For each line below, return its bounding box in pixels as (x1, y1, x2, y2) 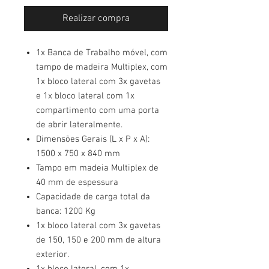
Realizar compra (62, 13, 130, 25)
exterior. (36, 249, 69, 260)
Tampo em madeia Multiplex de (36, 163, 159, 174)
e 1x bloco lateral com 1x (36, 91, 134, 101)
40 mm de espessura (36, 177, 118, 188)
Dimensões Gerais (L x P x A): (36, 134, 150, 145)
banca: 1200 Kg (36, 206, 95, 217)
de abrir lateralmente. (36, 119, 122, 130)
